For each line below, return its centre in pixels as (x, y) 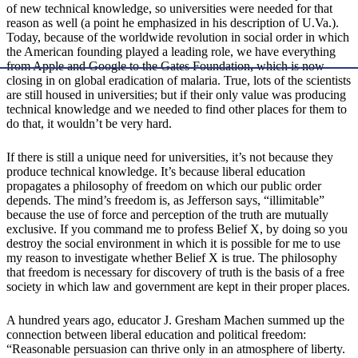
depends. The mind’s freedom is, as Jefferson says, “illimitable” (165, 201)
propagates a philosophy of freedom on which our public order (164, 186)
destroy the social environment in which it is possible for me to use (173, 244)
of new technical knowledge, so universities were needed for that (169, 9)
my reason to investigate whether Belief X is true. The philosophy (172, 258)
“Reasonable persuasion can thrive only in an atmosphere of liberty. (176, 349)
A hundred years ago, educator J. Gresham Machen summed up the (175, 320)
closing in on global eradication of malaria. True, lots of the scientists (179, 81)
